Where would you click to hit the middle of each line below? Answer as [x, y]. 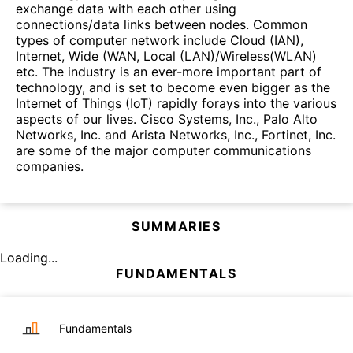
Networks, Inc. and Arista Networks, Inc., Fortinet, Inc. [176, 135]
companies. [50, 167]
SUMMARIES [176, 227]
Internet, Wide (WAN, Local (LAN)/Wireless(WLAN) [166, 56]
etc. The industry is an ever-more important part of [169, 72]
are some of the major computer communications [163, 151]
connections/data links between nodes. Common [162, 25]
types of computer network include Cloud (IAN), [160, 41]
